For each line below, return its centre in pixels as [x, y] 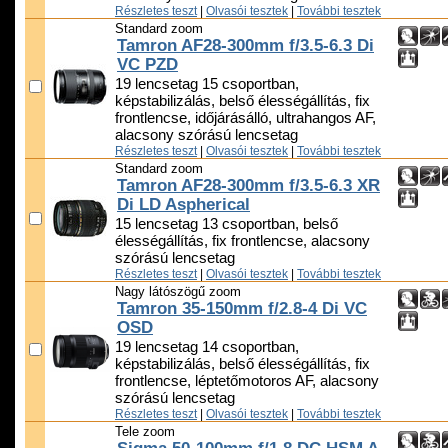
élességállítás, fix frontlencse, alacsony [242, 241]
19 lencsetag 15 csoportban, [207, 84]
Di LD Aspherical [183, 205]
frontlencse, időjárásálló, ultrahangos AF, [245, 118]
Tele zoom [145, 432]
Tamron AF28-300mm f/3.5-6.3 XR [248, 186]
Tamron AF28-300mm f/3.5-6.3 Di [245, 46]
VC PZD [147, 65]
